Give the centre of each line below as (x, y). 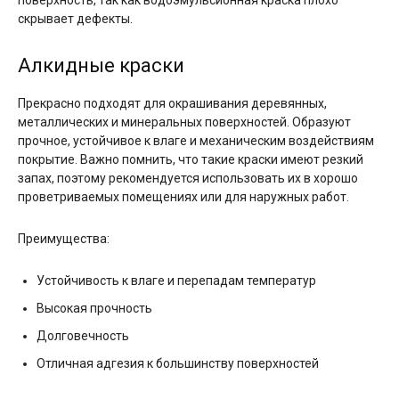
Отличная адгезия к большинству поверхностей (178, 363)
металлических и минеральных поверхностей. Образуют (184, 122)
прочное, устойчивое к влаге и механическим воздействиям (196, 141)
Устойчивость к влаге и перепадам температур (176, 281)
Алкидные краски (101, 65)
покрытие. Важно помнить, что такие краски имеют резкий (191, 159)
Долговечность (83, 336)
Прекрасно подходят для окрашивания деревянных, (172, 103)
